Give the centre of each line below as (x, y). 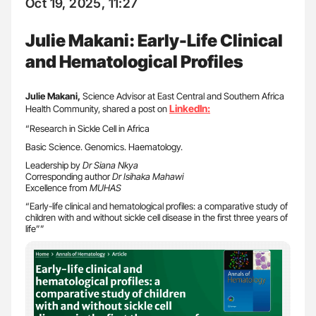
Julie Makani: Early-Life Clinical (154, 40)
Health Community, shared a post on (97, 108)
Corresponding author (69, 176)
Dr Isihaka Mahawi (148, 176)
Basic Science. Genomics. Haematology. (104, 146)
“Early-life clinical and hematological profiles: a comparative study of (157, 206)
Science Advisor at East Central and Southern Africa (183, 96)
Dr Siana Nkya (110, 165)
